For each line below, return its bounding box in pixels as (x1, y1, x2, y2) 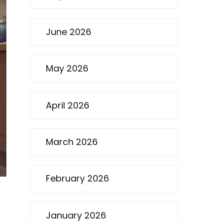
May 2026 (46, 62, 88, 75)
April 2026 (46, 99, 89, 111)
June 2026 (46, 25, 91, 38)
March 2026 (46, 135, 98, 148)
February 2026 (46, 172, 109, 185)
